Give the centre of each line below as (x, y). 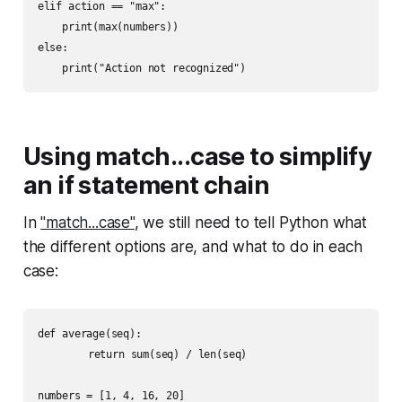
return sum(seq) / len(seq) (62, 354)
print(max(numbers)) (108, 26)
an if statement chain (146, 185)
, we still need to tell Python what (250, 222)
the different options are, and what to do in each (192, 246)
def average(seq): (89, 333)
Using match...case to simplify (197, 156)
